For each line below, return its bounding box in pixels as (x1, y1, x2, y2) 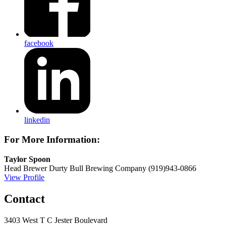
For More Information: (4, 134, 100, 145)
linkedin (24, 116, 50, 125)
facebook (24, 38, 53, 47)
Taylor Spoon (4, 154, 50, 163)
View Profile (4, 173, 44, 182)
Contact (4, 192, 45, 205)
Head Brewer (4, 163, 47, 173)
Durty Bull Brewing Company (49, 163, 146, 173)
